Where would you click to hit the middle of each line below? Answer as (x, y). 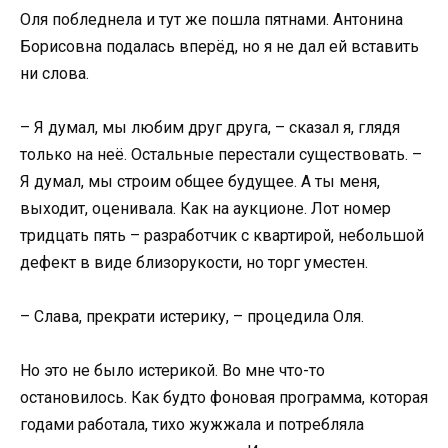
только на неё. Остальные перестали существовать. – (221, 155)
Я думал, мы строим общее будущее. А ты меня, (200, 182)
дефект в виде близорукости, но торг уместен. (194, 263)
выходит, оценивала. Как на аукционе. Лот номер (205, 209)
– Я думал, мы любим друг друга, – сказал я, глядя (210, 128)
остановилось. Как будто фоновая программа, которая (224, 398)
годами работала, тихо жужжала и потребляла (192, 425)
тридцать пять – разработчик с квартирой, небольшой (222, 236)
